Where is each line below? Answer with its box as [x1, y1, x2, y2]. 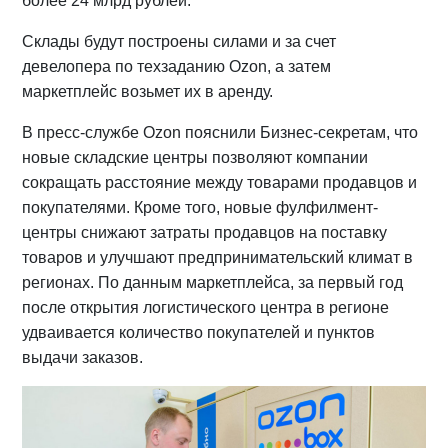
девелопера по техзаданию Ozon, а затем [22, 57, 332, 75]
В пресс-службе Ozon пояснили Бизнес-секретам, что [22, 123, 419, 141]
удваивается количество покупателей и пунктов [22, 323, 376, 341]
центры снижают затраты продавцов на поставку [22, 223, 388, 241]
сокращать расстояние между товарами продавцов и [22, 173, 418, 191]
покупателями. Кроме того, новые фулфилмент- [22, 198, 379, 216]
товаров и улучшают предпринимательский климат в [22, 248, 414, 266]
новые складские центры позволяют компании [22, 148, 369, 166]
